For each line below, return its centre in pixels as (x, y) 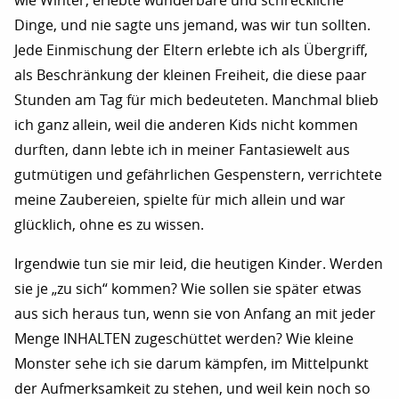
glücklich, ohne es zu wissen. (109, 224)
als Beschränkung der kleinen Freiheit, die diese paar (191, 75)
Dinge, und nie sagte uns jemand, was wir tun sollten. (192, 25)
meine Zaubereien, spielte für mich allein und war (180, 199)
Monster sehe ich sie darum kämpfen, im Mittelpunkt (191, 363)
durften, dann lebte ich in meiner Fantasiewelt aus (182, 150)
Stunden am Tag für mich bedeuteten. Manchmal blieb (196, 100)
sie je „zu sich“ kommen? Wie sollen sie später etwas (188, 289)
